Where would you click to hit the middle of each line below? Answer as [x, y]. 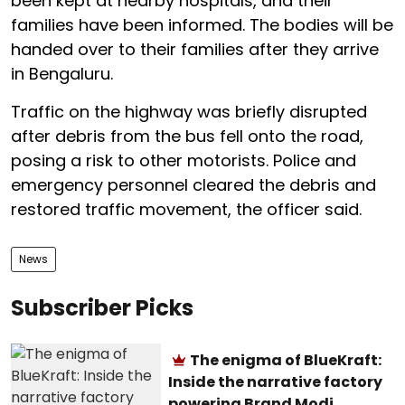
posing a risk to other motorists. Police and [184, 160]
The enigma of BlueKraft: [286, 360]
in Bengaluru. [62, 74]
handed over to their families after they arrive [195, 49]
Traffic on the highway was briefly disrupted [189, 112]
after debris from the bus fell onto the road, [187, 136]
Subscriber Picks [102, 308]
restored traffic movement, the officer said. [186, 209]
